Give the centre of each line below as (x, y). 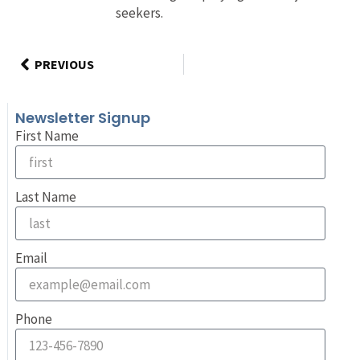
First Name (47, 136)
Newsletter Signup (82, 118)
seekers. (140, 12)
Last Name (45, 197)
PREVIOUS (64, 64)
